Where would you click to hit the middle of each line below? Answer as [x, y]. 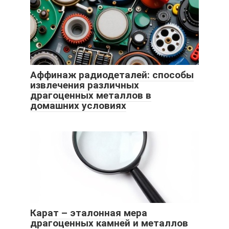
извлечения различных [85, 85]
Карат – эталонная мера [89, 213]
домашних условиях [78, 105]
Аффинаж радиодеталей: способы [112, 75]
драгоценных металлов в [91, 95]
